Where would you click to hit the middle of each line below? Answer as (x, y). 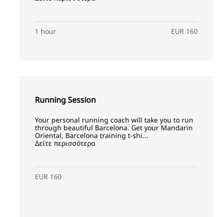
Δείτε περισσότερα (65, 143)
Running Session (65, 100)
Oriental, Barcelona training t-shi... (92, 135)
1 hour (46, 31)
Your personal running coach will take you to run (114, 120)
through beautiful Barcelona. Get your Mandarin (114, 128)
